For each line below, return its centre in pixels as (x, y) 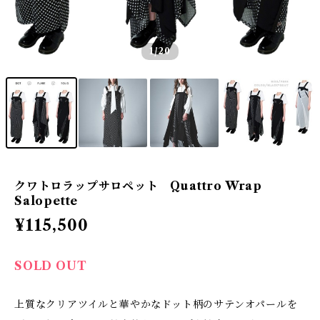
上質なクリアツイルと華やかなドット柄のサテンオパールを (156, 304)
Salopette (46, 201)
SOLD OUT (51, 266)
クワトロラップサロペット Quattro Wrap (138, 186)
